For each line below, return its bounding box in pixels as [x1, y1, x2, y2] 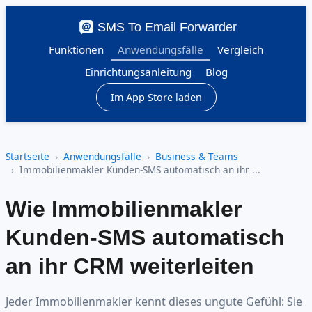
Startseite [6, 150, 49, 163]
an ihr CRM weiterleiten [6, 253, 254, 279]
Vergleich [217, 42, 263, 56]
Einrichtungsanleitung [84, 65, 192, 79]
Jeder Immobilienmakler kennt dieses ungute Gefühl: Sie [6, 293, 302, 309]
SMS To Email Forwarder [97, 20, 237, 34]
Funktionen [49, 42, 104, 56]
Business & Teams [155, 150, 238, 163]
